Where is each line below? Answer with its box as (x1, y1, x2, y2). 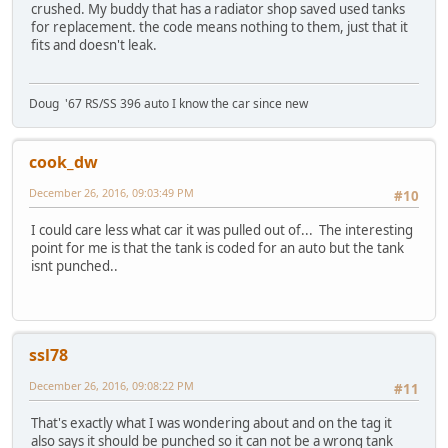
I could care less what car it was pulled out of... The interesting (31, 221, 413, 240)
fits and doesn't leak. (31, 35, 157, 54)
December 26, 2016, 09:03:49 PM (29, 185, 194, 201)
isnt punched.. (31, 257, 118, 276)
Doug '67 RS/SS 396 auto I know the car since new (29, 95, 308, 113)
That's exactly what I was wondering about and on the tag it (31, 414, 392, 433)
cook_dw (29, 151, 98, 174)
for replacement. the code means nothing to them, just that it (31, 17, 408, 36)
